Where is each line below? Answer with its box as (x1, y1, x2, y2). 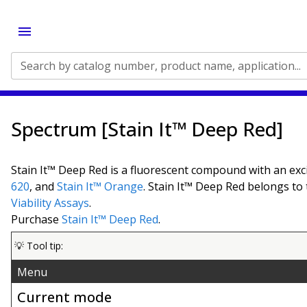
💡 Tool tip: (14, 238, 63, 252)
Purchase (11, 212, 62, 227)
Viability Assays (11, 195, 89, 210)
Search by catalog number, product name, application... (21, 58, 301, 73)
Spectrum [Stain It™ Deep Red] (11, 116, 283, 142)
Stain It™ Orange (57, 179, 143, 194)
